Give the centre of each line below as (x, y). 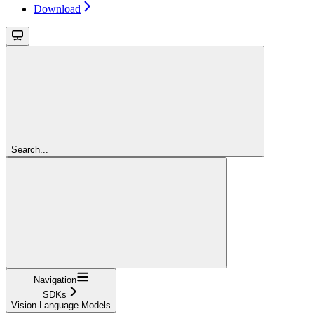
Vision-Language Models (61, 305)
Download (57, 8)
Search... (30, 149)
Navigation (55, 280)
